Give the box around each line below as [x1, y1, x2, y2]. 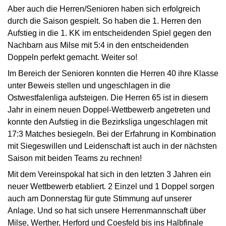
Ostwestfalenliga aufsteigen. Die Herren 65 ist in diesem [8, 93, 208, 102]
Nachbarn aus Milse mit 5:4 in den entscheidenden [8, 41, 189, 49]
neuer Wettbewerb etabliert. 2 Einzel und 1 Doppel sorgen [8, 182, 214, 191]
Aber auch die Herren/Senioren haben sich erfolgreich [8, 5, 200, 13]
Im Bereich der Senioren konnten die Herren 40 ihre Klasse [8, 69, 218, 78]
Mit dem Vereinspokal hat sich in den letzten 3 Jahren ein [8, 170, 211, 179]
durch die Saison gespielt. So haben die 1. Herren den [8, 17, 201, 25]
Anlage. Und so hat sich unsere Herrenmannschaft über [8, 206, 206, 215]
